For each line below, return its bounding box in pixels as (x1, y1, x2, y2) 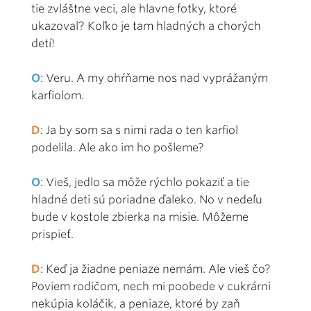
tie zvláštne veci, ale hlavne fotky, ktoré (31, 1, 237, 15)
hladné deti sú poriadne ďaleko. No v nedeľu (31, 192, 262, 206)
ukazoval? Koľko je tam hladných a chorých (31, 19, 261, 33)
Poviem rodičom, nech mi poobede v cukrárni (31, 279, 271, 293)
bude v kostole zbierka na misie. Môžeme (31, 210, 249, 224)
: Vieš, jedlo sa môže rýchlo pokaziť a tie (40, 175, 249, 189)
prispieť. (31, 227, 74, 241)
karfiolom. (31, 88, 84, 102)
